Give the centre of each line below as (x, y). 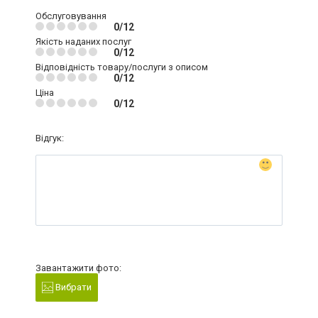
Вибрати (72, 287)
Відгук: (50, 138)
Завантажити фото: (78, 268)
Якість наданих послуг (83, 41)
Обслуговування (71, 16)
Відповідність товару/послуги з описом (122, 67)
